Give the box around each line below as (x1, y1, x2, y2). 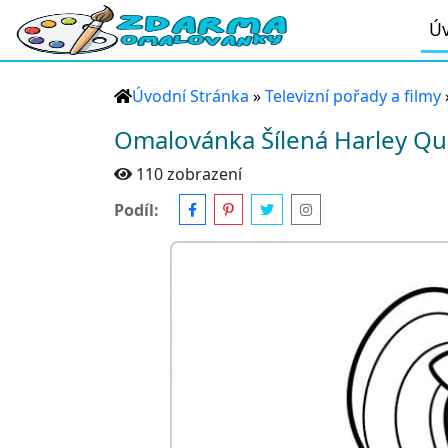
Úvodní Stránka (132, 85, 249, 107)
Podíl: (114, 198, 159, 221)
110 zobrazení (136, 163, 242, 185)
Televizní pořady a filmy (265, 85, 441, 107)
